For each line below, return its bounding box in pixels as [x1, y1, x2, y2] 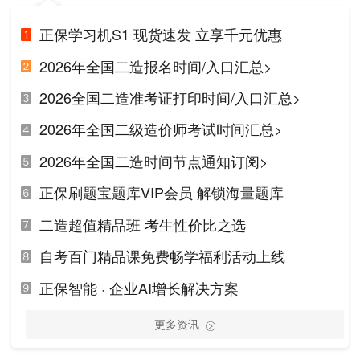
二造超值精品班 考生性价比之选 [39, 213, 246, 235]
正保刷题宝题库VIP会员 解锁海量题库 [39, 182, 284, 203]
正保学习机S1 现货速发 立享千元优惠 [39, 23, 282, 45]
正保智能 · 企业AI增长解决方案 [39, 276, 239, 298]
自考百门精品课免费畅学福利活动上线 [39, 245, 285, 267]
